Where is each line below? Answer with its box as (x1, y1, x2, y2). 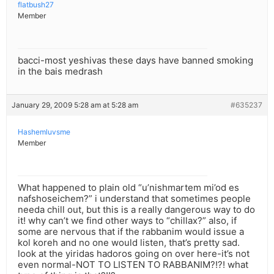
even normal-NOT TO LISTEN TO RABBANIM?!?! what (18, 259, 248, 271)
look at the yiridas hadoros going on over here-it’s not (18, 248, 250, 260)
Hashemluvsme (18, 127, 70, 137)
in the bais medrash (18, 65, 103, 78)
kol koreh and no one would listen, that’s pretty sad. (18, 237, 240, 249)
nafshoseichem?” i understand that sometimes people (18, 193, 251, 205)
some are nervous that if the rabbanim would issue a (18, 226, 244, 238)
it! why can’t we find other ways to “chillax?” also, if (18, 215, 237, 227)
